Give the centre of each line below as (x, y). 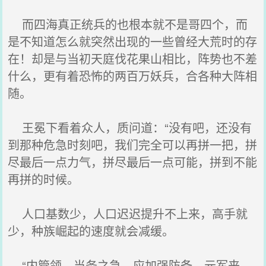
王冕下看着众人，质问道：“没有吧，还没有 (130, 127)
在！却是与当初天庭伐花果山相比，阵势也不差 (133, 58)
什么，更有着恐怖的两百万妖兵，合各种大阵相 (133, 76)
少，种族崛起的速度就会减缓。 (91, 231)
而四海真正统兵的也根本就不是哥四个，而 (128, 24)
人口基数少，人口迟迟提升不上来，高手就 (128, 213)
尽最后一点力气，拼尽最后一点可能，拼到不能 (133, 162)
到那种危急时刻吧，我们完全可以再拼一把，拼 (133, 145)
